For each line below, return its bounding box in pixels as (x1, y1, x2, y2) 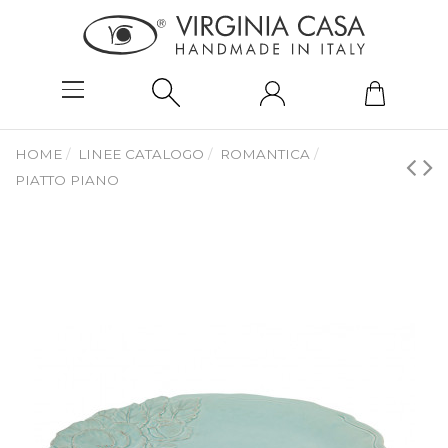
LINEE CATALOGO (78, 146, 205, 163)
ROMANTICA (220, 146, 311, 163)
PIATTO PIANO (15, 172, 119, 189)
